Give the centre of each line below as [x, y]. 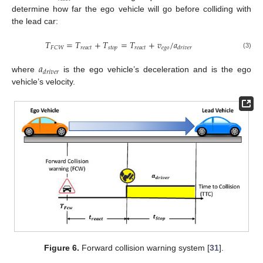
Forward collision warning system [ [145, 247]
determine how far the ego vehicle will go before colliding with [131, 9]
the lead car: [35, 21]
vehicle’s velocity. [43, 82]
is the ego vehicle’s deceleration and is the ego [156, 70]
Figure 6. [62, 247]
